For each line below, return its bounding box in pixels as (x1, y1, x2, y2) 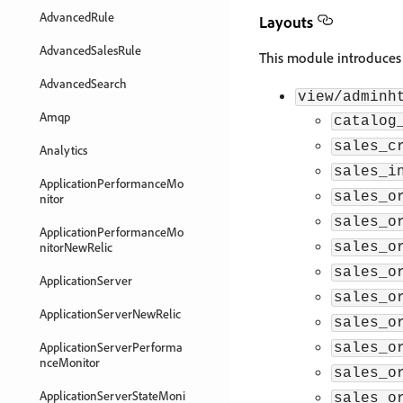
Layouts (259, 12, 313, 31)
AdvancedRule (40, 9, 114, 24)
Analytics (40, 142, 87, 157)
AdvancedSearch (40, 76, 127, 91)
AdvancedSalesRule (40, 42, 141, 58)
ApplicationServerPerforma (40, 339, 183, 354)
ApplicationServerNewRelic (40, 306, 181, 321)
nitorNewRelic (40, 239, 112, 255)
